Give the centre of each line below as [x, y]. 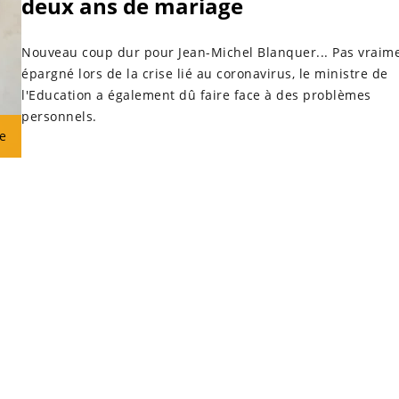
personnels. [59, 116]
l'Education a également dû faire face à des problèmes [196, 94]
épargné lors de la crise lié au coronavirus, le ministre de [205, 73]
